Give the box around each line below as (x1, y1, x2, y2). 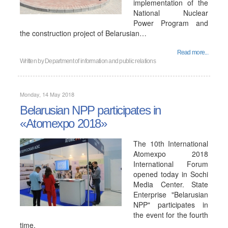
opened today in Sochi (133, 169, 208, 179)
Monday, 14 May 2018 (20, 90, 74, 98)
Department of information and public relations (45, 58, 156, 65)
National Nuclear (133, 8, 208, 18)
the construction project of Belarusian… (20, 28, 147, 38)
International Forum (133, 159, 208, 169)
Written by (20, 58, 45, 65)
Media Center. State (133, 179, 208, 189)
